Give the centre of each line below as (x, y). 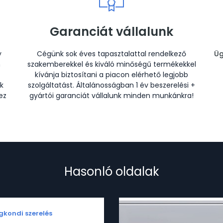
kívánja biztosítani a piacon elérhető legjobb (111, 75)
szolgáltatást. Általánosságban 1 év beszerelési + (111, 85)
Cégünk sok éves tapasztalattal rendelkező (111, 54)
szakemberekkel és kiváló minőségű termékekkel (111, 64)
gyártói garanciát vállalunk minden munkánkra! (111, 96)
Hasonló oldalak (111, 171)
